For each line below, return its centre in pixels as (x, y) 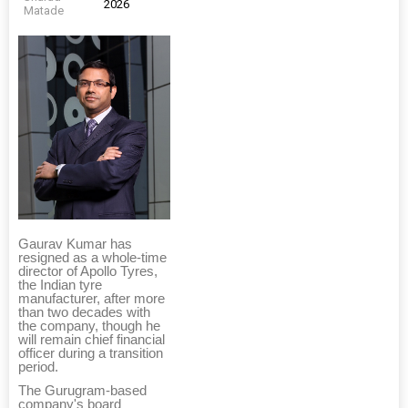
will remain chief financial (92, 340)
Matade (44, 10)
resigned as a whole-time (92, 258)
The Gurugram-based (82, 391)
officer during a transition (91, 354)
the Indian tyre (60, 286)
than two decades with (84, 313)
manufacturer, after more (92, 299)
